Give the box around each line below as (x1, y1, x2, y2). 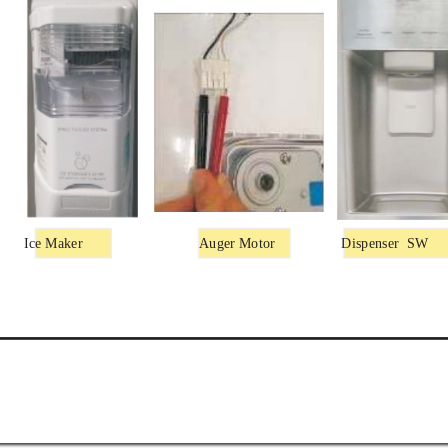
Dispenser (341, 235, 399, 252)
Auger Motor (198, 235, 275, 252)
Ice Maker (24, 235, 83, 252)
